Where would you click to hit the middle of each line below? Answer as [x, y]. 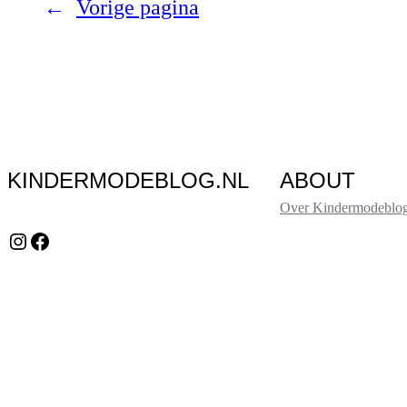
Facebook [34, 240]
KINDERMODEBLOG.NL [128, 181]
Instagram [15, 240]
